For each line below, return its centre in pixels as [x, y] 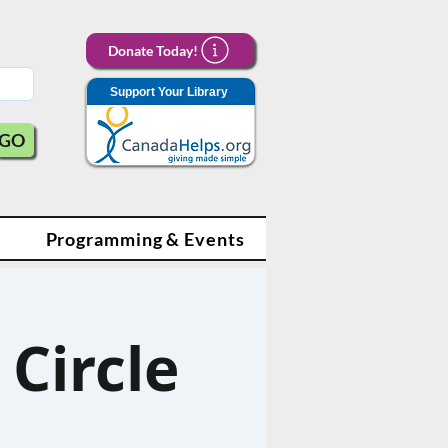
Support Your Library [169, 91]
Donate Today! [153, 50]
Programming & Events [145, 238]
